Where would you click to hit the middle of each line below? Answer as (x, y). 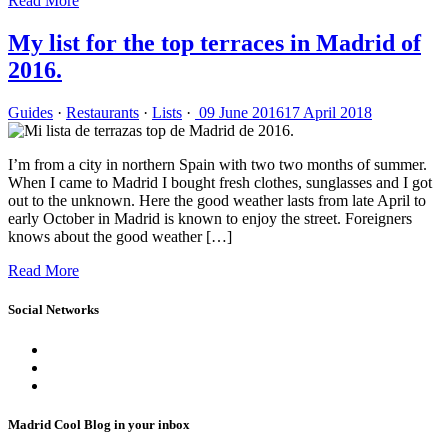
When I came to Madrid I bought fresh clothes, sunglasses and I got (220, 183)
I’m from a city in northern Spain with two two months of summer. (217, 165)
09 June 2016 (241, 113)
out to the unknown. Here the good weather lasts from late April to (217, 201)
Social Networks (53, 310)
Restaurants (102, 113)
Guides (30, 113)
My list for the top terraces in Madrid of (214, 43)
